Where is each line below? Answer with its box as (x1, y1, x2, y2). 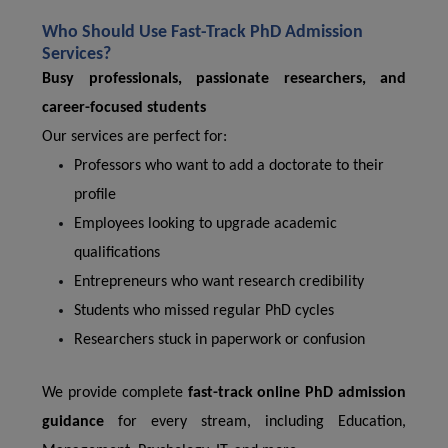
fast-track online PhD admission (187, 385, 406, 401)
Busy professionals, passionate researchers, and (42, 71, 406, 87)
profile (74, 187, 116, 203)
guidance (42, 414, 104, 430)
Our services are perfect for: (42, 129, 227, 145)
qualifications (74, 245, 160, 261)
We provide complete (42, 385, 188, 401)
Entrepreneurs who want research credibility (74, 274, 364, 290)
